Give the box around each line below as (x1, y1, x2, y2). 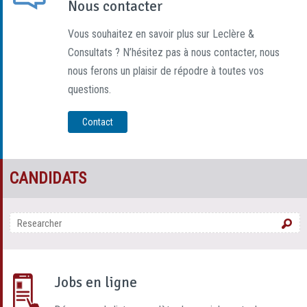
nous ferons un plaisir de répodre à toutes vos (68, 64, 264, 77)
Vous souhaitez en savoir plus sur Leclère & (68, 27, 254, 40)
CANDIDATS (10, 169, 86, 188)
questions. (68, 83, 111, 96)
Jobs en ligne (54, 273, 137, 291)
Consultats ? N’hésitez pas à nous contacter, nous (68, 46, 280, 59)
